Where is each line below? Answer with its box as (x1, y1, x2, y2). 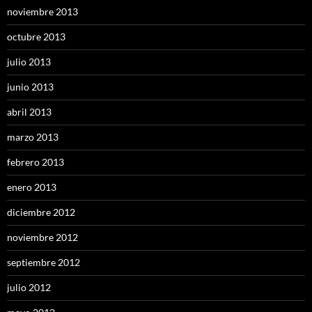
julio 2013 (7, 56, 51, 68)
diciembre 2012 (7, 206, 75, 219)
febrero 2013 (7, 156, 64, 169)
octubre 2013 (7, 31, 65, 43)
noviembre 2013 (7, 6, 78, 18)
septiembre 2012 (7, 256, 80, 269)
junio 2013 (7, 81, 54, 93)
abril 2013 (7, 106, 52, 118)
